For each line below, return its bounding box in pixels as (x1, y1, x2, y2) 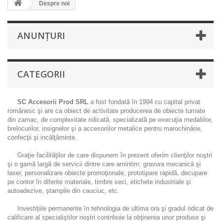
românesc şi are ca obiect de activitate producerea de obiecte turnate (7, 107, 205, 114)
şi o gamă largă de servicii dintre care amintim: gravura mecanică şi (7, 160, 201, 168)
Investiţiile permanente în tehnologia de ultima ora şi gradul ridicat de (7, 205, 214, 212)
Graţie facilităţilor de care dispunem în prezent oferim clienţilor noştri (7, 151, 212, 159)
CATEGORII (17, 68, 65, 80)
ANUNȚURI (17, 30, 65, 41)
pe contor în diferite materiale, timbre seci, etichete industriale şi (7, 178, 191, 185)
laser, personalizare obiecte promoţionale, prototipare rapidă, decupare (7, 169, 207, 177)
